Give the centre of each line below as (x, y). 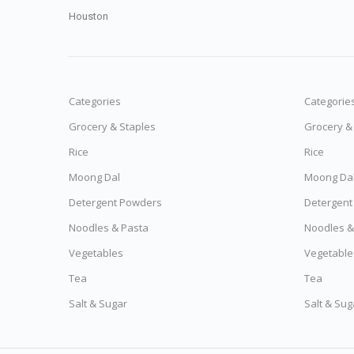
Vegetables (96, 253)
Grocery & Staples (112, 126)
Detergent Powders (115, 202)
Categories (95, 101)
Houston (88, 16)
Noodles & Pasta (109, 228)
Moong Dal (94, 177)
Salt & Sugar (98, 303)
